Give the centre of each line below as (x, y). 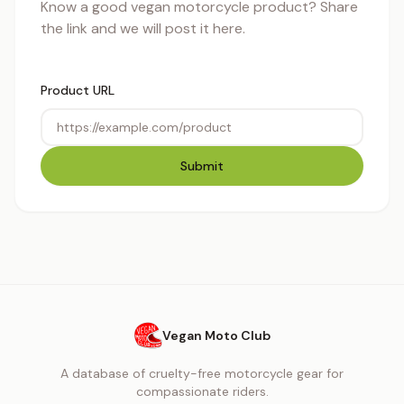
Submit (202, 166)
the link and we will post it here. (143, 28)
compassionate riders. (202, 391)
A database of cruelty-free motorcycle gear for (202, 373)
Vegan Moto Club (216, 335)
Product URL (78, 90)
